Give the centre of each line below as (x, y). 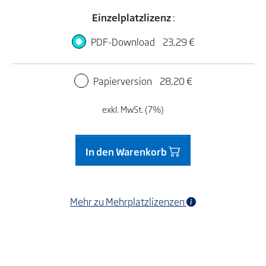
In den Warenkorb (127, 151)
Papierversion (123, 80)
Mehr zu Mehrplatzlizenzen (128, 201)
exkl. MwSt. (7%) (133, 109)
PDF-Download (123, 41)
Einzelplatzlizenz (132, 17)
